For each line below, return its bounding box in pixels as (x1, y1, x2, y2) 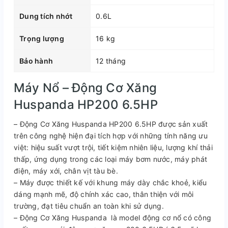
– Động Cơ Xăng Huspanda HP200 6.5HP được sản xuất (14, 119, 208, 128)
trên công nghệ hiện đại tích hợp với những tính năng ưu (14, 131, 208, 140)
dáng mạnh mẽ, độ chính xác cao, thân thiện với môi (14, 189, 194, 198)
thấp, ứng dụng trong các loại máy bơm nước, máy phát (14, 154, 207, 163)
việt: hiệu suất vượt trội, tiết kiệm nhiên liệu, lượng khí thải (14, 142, 213, 152)
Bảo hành (19, 56, 53, 65)
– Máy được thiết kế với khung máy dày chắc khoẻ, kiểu (14, 178, 207, 187)
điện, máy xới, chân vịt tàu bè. (14, 166, 118, 175)
